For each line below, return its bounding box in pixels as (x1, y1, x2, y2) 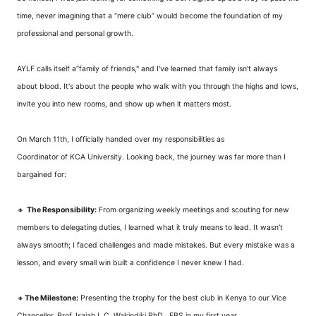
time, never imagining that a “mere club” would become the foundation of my (17, 11, 283, 20)
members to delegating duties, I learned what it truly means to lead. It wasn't (17, 223, 283, 232)
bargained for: (17, 170, 66, 179)
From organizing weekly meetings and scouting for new (97, 205, 289, 214)
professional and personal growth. (17, 29, 133, 38)
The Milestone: (25, 293, 78, 303)
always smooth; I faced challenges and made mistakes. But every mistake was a (17, 241, 295, 250)
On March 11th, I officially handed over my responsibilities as (17, 135, 224, 144)
